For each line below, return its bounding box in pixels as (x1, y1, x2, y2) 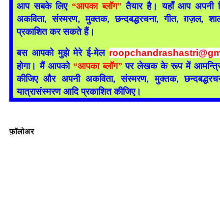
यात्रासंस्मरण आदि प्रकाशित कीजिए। (17, 85, 142, 97)
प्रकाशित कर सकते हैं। (17, 25, 95, 37)
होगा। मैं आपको (17, 59, 73, 72)
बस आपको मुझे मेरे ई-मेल (17, 46, 109, 58)
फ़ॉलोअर (9, 127, 34, 136)
